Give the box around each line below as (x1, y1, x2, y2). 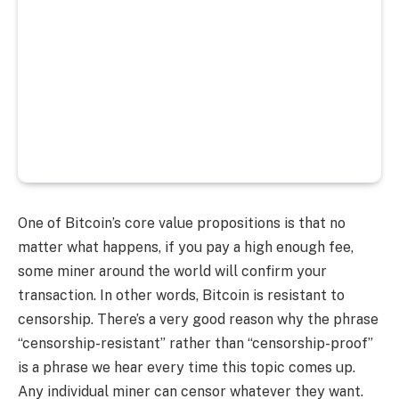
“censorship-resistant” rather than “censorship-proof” (18, 334, 373, 352)
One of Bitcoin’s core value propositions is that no (18, 214, 346, 232)
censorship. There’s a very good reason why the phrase (18, 310, 379, 328)
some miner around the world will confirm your (18, 262, 327, 280)
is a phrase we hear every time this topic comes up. (18, 358, 355, 376)
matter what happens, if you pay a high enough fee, (18, 238, 354, 256)
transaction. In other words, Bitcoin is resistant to (18, 286, 345, 304)
